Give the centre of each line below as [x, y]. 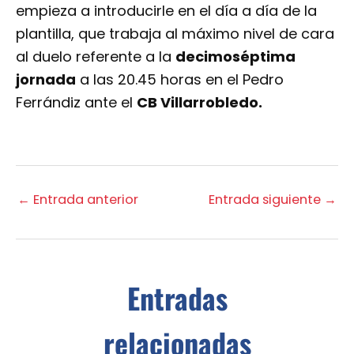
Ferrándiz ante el [76, 102]
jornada [46, 79]
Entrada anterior [84, 199]
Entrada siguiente [266, 199]
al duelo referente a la [96, 56]
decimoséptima [235, 56]
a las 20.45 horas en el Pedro [180, 79]
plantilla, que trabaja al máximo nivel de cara [175, 33]
